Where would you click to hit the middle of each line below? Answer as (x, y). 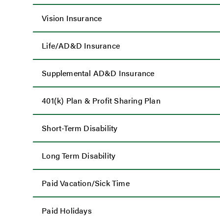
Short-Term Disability (80, 128)
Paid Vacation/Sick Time (86, 183)
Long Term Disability (79, 156)
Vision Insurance (72, 18)
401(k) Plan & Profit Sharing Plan (101, 101)
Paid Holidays (67, 211)
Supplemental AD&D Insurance (98, 73)
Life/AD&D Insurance (81, 46)
